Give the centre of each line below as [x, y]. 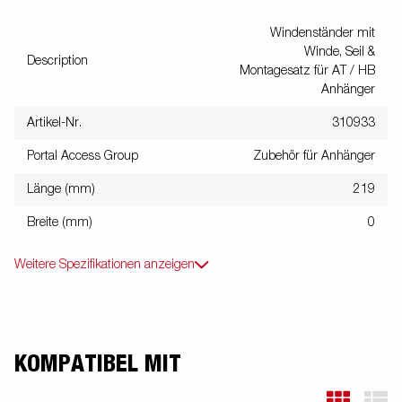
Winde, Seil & [340, 52]
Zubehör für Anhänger [314, 156]
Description [57, 61]
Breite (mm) [60, 222]
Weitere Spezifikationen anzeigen [105, 264]
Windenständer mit [323, 33]
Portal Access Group [83, 156]
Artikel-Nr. [54, 122]
